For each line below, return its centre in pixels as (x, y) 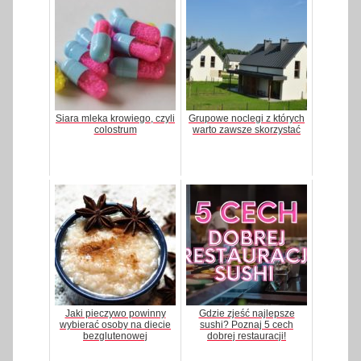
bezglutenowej (115, 336)
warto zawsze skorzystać (247, 129)
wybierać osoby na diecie (115, 324)
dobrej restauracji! (247, 336)
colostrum (115, 129)
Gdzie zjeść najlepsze (247, 313)
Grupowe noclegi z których (247, 118)
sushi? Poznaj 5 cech (247, 324)
